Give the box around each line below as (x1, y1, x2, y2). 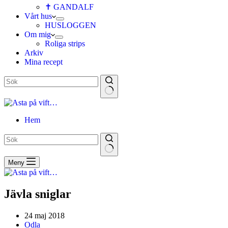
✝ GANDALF (45, 3, 94, 11)
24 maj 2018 (24, 211, 65, 220)
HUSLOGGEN (45, 21, 96, 30)
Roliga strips (45, 39, 85, 48)
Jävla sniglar (4, 187, 71, 201)
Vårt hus (24, 12, 52, 20)
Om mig (24, 30, 51, 39)
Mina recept (24, 58, 63, 66)
